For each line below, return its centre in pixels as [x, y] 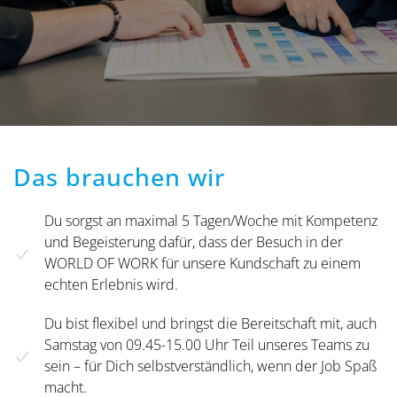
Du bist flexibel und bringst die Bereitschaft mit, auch [210, 324]
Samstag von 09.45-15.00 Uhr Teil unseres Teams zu [207, 345]
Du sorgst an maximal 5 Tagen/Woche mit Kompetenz [211, 221]
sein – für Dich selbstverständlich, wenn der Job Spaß [210, 366]
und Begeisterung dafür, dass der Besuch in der [194, 242]
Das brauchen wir [119, 177]
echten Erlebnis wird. [111, 285]
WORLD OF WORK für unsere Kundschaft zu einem [202, 264]
